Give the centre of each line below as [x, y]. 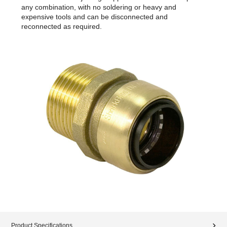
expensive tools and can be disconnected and [94, 16]
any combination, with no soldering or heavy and [99, 7]
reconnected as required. [62, 26]
